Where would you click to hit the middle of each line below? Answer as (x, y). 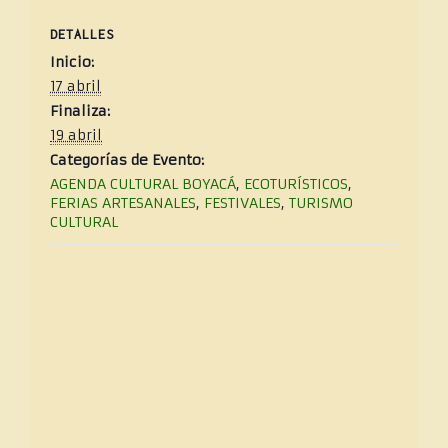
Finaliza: (80, 111)
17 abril (75, 86)
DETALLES (82, 35)
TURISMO (321, 203)
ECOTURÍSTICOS (296, 184)
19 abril (76, 135)
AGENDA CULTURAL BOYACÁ (143, 184)
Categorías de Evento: (127, 160)
